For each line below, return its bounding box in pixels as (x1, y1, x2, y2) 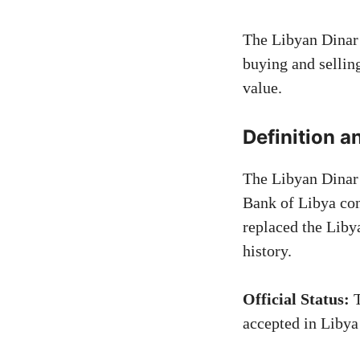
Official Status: (243, 290, 350, 309)
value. (243, 79, 282, 97)
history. (243, 242, 292, 260)
